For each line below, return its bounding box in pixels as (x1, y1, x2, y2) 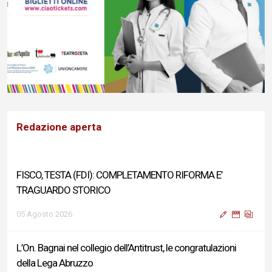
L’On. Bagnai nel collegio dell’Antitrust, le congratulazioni (16, 242, 236, 254)
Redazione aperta (16, 121, 101, 133)
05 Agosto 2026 (16, 209, 72, 219)
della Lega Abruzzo (16, 257, 93, 269)
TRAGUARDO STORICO (16, 184, 110, 196)
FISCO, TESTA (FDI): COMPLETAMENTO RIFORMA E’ (16, 169, 222, 181)
